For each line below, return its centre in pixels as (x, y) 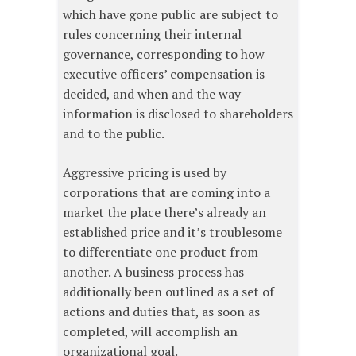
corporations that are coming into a (166, 193)
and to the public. (114, 134)
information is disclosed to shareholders (178, 114)
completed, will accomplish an (150, 332)
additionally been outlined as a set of (168, 292)
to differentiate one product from (161, 252)
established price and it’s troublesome (172, 232)
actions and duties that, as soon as (161, 312)
